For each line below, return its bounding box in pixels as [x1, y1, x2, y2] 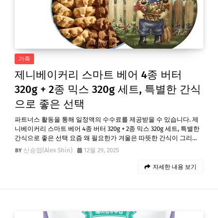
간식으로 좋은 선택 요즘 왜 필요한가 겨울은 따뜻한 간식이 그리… [15, 134, 197, 142]
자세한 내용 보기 [153, 163, 197, 170]
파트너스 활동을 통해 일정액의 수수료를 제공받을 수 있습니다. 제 [15, 116, 199, 123]
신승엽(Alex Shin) [23, 146, 73, 154]
